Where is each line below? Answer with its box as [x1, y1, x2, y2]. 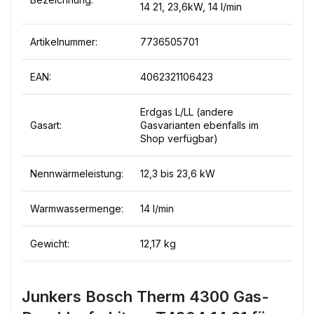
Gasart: [30, 119, 62, 131]
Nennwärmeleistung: [30, 168, 123, 179]
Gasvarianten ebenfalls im [140, 119, 259, 131]
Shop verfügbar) [140, 132, 218, 144]
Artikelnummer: [30, 36, 97, 48]
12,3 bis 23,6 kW [140, 168, 215, 179]
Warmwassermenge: [30, 203, 123, 214]
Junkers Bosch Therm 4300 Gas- [22, 287, 269, 306]
